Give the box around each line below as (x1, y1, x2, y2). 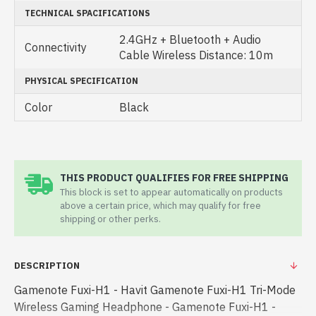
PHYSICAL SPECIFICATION (25, 75, 138, 86)
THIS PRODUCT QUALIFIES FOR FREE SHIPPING (60, 171, 288, 184)
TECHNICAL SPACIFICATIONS (25, 8, 150, 18)
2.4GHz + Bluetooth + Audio (119, 32, 261, 47)
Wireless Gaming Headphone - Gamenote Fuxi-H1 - (14, 300, 276, 314)
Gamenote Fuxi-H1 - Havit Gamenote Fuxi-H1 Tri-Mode (14, 283, 296, 297)
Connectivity (25, 40, 87, 54)
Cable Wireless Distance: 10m (119, 48, 273, 62)
